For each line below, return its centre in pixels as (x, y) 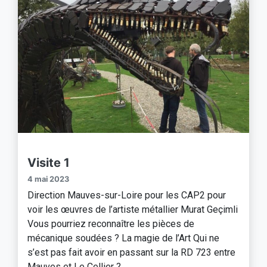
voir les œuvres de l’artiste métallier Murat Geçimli (133, 210)
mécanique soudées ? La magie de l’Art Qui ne (123, 238)
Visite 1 (49, 163)
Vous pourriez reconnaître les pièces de (111, 224)
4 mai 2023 (48, 179)
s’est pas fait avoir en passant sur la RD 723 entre (131, 253)
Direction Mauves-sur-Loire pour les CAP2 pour (127, 195)
